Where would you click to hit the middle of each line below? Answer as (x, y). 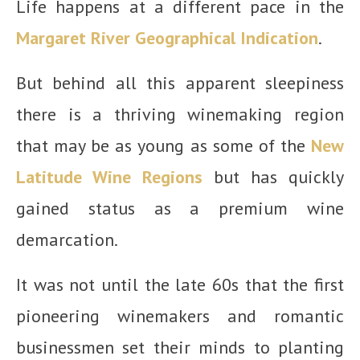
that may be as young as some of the (164, 146)
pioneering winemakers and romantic (180, 316)
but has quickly (273, 177)
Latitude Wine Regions (109, 177)
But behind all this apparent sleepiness (180, 83)
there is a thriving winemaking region (180, 115)
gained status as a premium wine (180, 209)
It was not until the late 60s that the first (180, 285)
